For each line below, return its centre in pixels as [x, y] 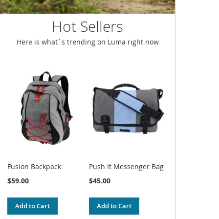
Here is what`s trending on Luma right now [88, 42]
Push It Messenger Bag [127, 166]
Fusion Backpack [34, 166]
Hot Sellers [88, 26]
